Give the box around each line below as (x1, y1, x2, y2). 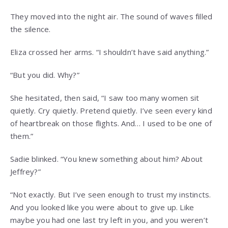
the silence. (10, 24, 51, 35)
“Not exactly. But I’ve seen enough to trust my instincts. (10, 189, 211, 200)
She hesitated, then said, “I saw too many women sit (10, 93, 199, 103)
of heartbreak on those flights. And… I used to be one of (10, 118, 212, 129)
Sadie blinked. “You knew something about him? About (10, 154, 203, 164)
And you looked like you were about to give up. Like (10, 202, 194, 213)
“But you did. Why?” (10, 70, 79, 80)
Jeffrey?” (10, 166, 41, 177)
